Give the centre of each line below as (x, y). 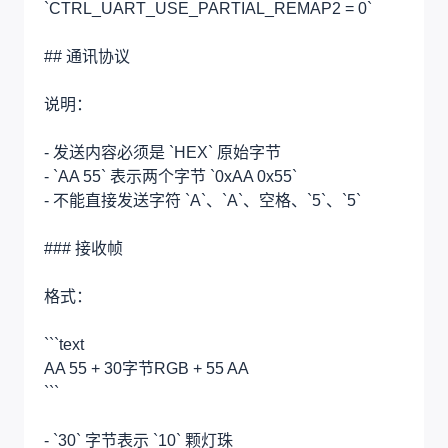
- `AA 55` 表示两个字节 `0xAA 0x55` (170, 176)
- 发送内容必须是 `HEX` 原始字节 (162, 152)
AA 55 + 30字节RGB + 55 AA (146, 368)
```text (64, 344)
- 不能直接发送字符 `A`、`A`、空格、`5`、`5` (202, 200)
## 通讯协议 (87, 56)
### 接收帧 (83, 248)
